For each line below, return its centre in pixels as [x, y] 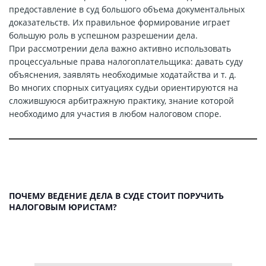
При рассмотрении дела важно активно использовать [120, 49]
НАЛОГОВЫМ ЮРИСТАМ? [63, 207]
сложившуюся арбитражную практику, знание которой [121, 101]
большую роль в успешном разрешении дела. [103, 36]
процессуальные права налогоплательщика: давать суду [126, 62]
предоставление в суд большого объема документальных [127, 9]
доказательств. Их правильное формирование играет [120, 23]
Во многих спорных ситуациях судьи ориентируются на [123, 88]
